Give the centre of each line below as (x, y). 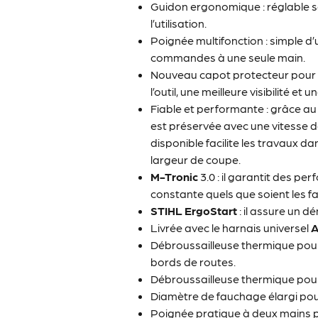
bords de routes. (193, 262)
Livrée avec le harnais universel (231, 228)
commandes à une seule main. (228, 57)
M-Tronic (175, 177)
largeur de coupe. (196, 160)
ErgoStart (211, 211)
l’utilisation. (179, 23)
